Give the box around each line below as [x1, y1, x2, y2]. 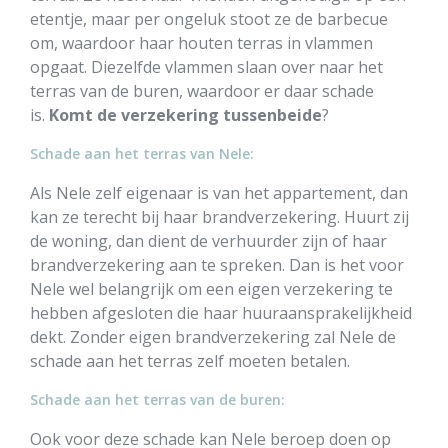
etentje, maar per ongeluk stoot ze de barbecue [30, 8, 388, 30]
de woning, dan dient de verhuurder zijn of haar [30, 230, 387, 252]
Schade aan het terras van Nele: [30, 144, 254, 163]
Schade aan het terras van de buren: [30, 390, 285, 409]
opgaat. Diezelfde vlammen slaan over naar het [30, 56, 383, 78]
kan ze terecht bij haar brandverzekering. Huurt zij [30, 206, 409, 228]
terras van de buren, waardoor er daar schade [30, 80, 374, 102]
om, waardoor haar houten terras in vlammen [30, 32, 373, 54]
